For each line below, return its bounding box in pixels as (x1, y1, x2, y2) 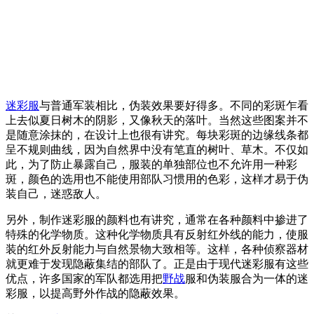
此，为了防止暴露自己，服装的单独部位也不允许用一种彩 (6, 158, 297, 170)
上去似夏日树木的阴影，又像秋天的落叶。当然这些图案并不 (6, 114, 308, 126)
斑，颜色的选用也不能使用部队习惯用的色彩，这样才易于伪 (6, 172, 308, 185)
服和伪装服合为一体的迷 (185, 272, 308, 285)
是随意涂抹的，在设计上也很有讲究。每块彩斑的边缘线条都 (6, 128, 308, 141)
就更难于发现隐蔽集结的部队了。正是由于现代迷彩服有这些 (6, 257, 308, 270)
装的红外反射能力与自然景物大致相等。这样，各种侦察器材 (6, 243, 308, 255)
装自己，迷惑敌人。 (6, 187, 107, 200)
